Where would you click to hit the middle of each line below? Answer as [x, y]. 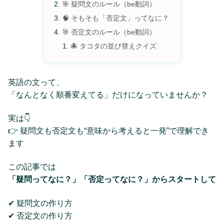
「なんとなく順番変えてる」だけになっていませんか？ [108, 94]
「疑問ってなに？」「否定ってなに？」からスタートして [112, 179]
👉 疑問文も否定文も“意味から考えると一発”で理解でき [108, 131]
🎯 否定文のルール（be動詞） [109, 32]
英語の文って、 [36, 82]
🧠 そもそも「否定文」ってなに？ [115, 18]
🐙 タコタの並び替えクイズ [114, 46]
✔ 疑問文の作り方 [40, 203]
